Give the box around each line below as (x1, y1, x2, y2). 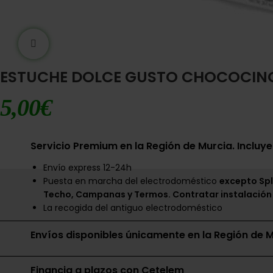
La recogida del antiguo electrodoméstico (43, 202, 222, 214)
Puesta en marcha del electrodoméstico (43, 175, 219, 187)
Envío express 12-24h (43, 161, 132, 174)
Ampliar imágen (49, 38, 118, 49)
